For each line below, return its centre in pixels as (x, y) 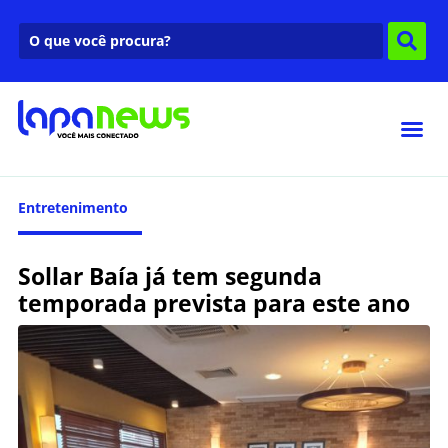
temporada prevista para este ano (214, 302)
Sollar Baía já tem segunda (170, 275)
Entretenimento (73, 207)
